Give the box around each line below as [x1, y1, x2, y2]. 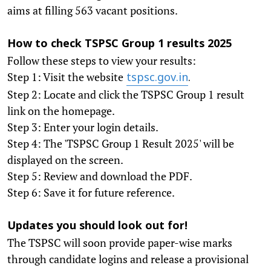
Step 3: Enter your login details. [7, 119, 163, 134]
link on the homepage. [7, 103, 119, 118]
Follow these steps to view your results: [7, 53, 201, 68]
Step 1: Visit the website [7, 69, 123, 84]
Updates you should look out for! [7, 219, 188, 233]
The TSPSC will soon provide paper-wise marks [7, 235, 232, 250]
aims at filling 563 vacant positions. [7, 2, 178, 18]
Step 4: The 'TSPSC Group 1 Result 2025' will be [7, 135, 234, 151]
